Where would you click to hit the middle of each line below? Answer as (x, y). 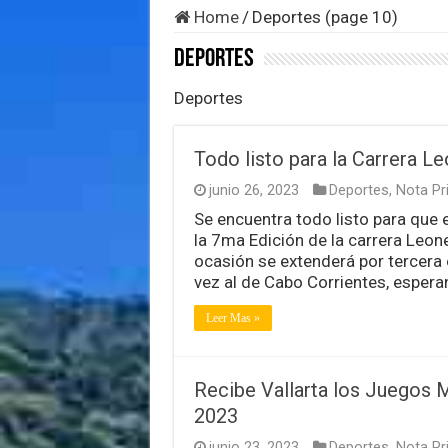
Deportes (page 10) (324, 16)
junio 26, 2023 (253, 190)
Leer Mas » (232, 317)
